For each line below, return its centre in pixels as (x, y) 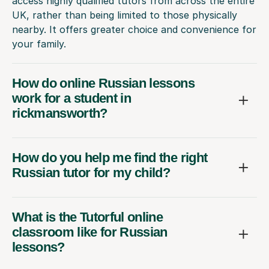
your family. (39, 44)
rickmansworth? (60, 113)
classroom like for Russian (90, 232)
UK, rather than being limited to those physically (125, 15)
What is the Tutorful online (88, 217)
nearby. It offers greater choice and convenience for (134, 29)
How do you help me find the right (110, 157)
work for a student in (72, 98)
